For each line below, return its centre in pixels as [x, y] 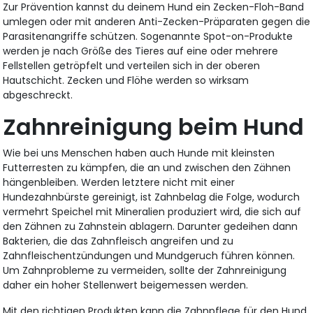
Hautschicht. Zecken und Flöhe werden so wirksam [126, 80]
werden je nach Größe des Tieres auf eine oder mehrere [141, 51]
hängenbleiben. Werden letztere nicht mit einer [119, 182]
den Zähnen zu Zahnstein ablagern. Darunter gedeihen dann [151, 226]
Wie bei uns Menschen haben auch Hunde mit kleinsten [139, 153]
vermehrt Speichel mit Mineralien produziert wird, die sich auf [152, 211]
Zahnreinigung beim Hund [154, 126]
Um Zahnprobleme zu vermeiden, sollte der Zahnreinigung [145, 270]
